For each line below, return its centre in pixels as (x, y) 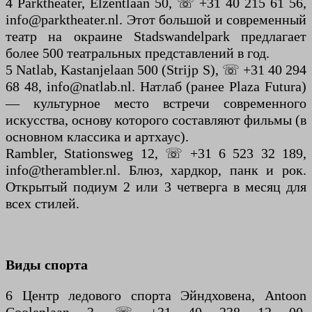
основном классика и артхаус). (97, 137)
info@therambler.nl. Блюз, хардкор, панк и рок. (156, 170)
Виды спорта (47, 265)
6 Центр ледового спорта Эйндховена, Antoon (156, 296)
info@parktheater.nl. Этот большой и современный (156, 20)
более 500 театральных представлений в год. (138, 53)
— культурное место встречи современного (156, 103)
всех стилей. (42, 204)
